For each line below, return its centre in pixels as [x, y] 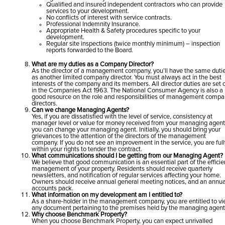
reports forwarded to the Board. [90, 50]
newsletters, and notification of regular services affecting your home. [126, 175]
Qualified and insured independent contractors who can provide [135, 5]
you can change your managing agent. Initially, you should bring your [126, 130]
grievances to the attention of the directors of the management [119, 136]
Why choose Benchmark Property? [79, 214]
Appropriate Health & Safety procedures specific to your [124, 31]
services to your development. [88, 11]
